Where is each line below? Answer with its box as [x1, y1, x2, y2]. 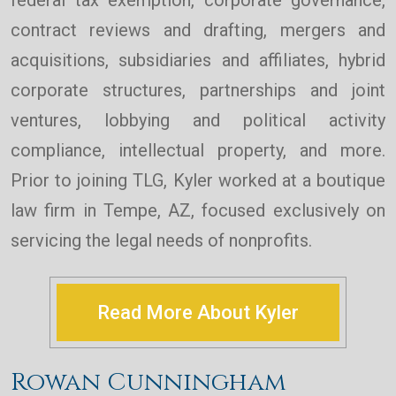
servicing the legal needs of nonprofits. [11, 230, 312, 252]
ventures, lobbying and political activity [11, 110, 385, 132]
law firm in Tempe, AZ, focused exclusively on [11, 200, 385, 222]
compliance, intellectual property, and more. [11, 140, 385, 162]
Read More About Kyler [97, 301, 299, 324]
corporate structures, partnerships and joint [11, 80, 385, 102]
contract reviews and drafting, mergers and [11, 19, 385, 42]
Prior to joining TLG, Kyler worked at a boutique [11, 170, 385, 192]
